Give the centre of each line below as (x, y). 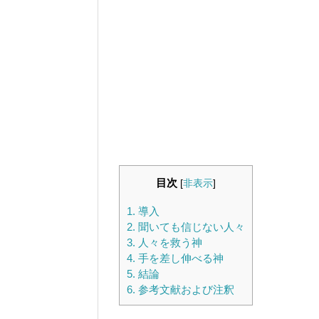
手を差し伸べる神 (179, 258)
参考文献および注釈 (185, 290)
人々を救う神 (169, 243)
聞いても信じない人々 (190, 227)
